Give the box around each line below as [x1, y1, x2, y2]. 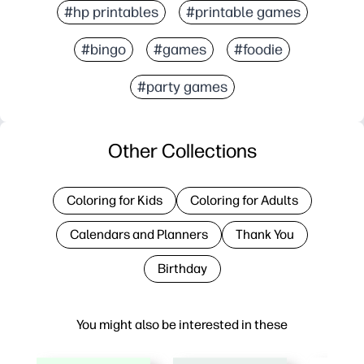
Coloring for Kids [66, 192, 162, 208]
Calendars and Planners [70, 226, 208, 242]
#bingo [81, 40, 126, 58]
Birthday [157, 260, 207, 276]
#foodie [234, 40, 283, 58]
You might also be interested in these [76, 316, 288, 332]
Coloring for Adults [189, 192, 298, 208]
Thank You [236, 226, 294, 242]
